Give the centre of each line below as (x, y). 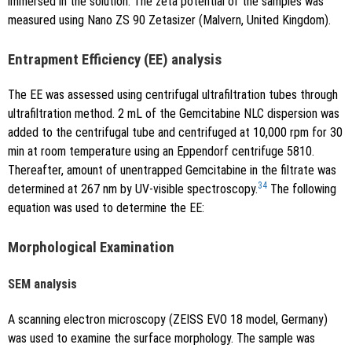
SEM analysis (42, 284)
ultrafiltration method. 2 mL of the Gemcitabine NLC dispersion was (174, 113)
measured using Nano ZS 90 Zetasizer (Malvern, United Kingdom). (169, 20)
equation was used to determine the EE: (106, 207)
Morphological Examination (91, 247)
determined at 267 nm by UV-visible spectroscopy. (133, 189)
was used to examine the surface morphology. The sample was (161, 339)
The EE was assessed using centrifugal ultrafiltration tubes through (173, 94)
